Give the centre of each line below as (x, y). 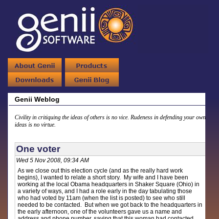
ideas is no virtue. (35, 125)
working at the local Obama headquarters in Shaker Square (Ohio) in (109, 184)
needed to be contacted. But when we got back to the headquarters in (110, 205)
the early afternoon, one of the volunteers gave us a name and (100, 212)
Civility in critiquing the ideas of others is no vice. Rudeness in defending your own (110, 117)
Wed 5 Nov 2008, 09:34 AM (53, 160)
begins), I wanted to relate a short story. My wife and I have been (103, 177)
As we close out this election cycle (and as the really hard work (100, 171)
